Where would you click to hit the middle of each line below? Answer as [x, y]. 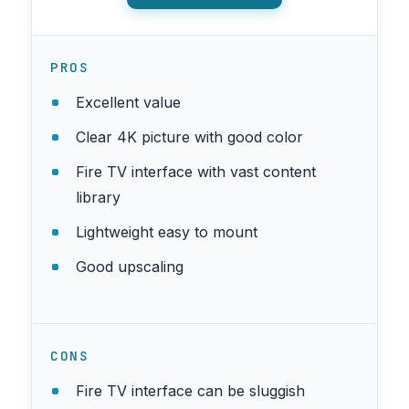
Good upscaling [130, 266]
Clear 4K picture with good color [189, 136]
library [98, 197]
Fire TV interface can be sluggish [190, 390]
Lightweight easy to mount [167, 231]
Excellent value [128, 102]
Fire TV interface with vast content [196, 171]
